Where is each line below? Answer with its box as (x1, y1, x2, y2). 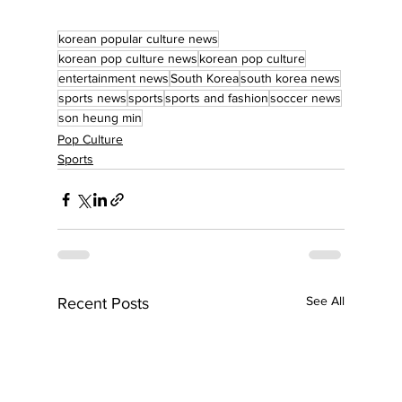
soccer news (270, 91, 341, 106)
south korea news (240, 71, 340, 86)
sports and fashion (165, 91, 268, 106)
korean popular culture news (58, 31, 218, 47)
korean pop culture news (58, 51, 197, 66)
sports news (58, 91, 127, 106)
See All (306, 293, 345, 309)
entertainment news (58, 71, 169, 86)
